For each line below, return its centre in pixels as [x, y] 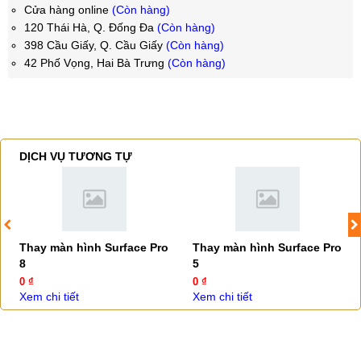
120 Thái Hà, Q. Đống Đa [91, 27]
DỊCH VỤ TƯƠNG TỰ [76, 156]
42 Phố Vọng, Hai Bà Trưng [96, 63]
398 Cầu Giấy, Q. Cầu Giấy [95, 45]
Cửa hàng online [68, 10]
